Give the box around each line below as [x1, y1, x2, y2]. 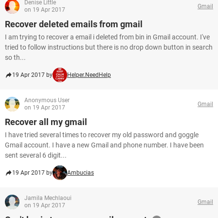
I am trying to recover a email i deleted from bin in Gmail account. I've [5, 33, 210, 41]
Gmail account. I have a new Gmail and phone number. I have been [5, 141, 204, 149]
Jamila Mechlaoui [24, 195, 72, 201]
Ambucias [67, 169, 94, 176]
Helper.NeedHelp [67, 72, 111, 78]
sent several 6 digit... [5, 151, 67, 159]
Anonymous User [24, 97, 70, 104]
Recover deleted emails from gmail [5, 19, 143, 29]
